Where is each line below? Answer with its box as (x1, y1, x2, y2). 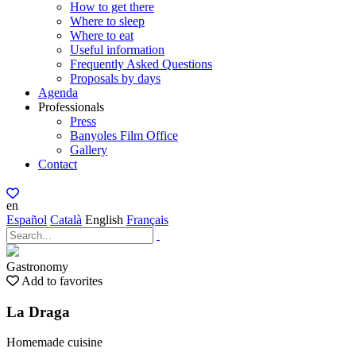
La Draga (6, 303, 70, 320)
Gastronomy (6, 260, 68, 273)
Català (50, 213, 82, 226)
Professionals (38, 100, 104, 114)
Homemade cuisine (6, 335, 103, 350)
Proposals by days (70, 72, 161, 85)
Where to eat (70, 29, 133, 42)
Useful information (70, 43, 164, 56)
